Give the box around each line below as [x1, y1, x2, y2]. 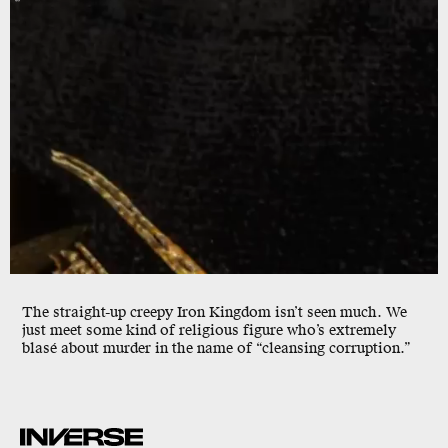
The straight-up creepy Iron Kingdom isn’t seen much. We [22, 303, 407, 323]
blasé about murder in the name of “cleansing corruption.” [22, 339, 411, 359]
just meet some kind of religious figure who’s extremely [22, 321, 396, 341]
